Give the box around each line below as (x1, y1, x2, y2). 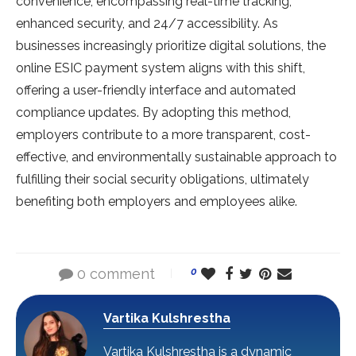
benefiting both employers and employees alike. (16, 194, 297, 210)
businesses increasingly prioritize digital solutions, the (16, 38, 326, 54)
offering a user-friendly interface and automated (16, 83, 296, 99)
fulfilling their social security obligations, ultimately (16, 172, 309, 188)
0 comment (76, 265, 155, 283)
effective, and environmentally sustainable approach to (16, 149, 337, 165)
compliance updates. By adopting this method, (16, 105, 291, 121)
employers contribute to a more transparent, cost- (16, 127, 311, 143)
